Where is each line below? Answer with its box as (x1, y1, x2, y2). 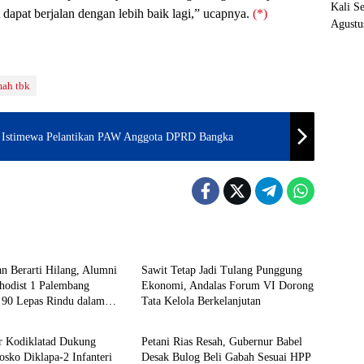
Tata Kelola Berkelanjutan (141, 295, 261, 308)
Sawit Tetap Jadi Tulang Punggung (141, 264, 302, 277)
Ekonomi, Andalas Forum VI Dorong (141, 279, 314, 292)
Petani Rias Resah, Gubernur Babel (141, 336, 302, 349)
